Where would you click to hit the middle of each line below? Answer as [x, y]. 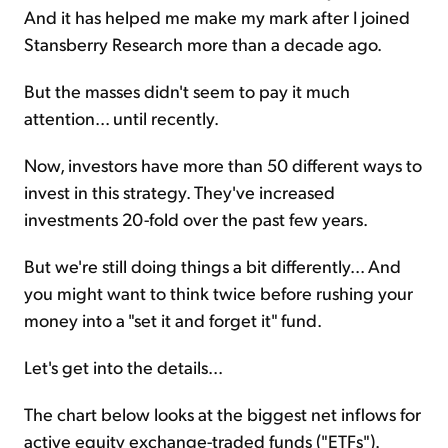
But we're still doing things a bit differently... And [212, 265]
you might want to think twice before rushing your [218, 292]
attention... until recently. [121, 117]
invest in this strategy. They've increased [179, 191]
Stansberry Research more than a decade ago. [203, 43]
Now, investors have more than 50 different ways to [223, 164]
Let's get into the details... [123, 366]
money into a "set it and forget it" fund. [173, 319]
